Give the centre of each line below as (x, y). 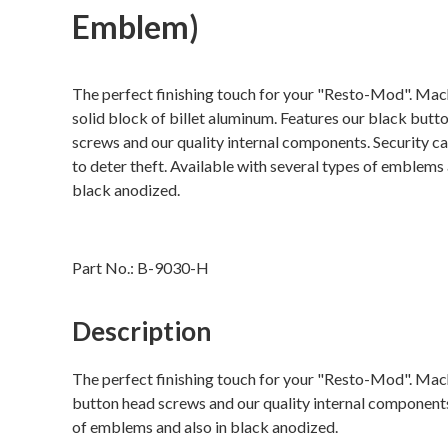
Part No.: (104, 267)
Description (141, 331)
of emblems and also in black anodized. (205, 426)
